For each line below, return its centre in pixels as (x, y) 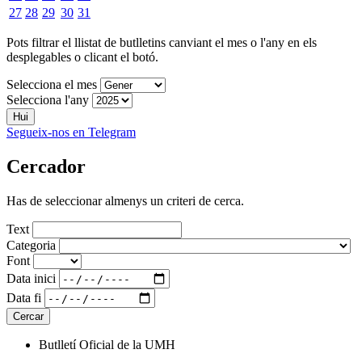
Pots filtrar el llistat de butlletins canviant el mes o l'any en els (162, 43)
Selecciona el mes (52, 85)
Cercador (46, 167)
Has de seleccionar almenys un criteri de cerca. (125, 201)
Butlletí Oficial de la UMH (107, 345)
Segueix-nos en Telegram (71, 133)
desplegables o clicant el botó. (82, 57)
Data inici (31, 278)
